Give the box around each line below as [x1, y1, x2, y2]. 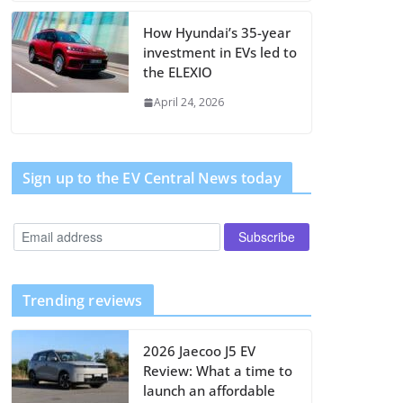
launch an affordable [143, 381, 275, 399]
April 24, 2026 [154, 94, 224, 110]
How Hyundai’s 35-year [143, 23, 291, 41]
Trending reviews [22, 290, 143, 310]
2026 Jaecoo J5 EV [143, 341, 255, 360]
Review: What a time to [143, 361, 292, 380]
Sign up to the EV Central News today [22, 168, 282, 188]
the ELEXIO [143, 63, 212, 81]
